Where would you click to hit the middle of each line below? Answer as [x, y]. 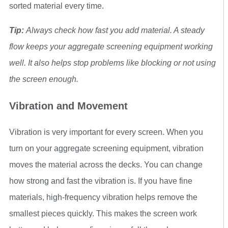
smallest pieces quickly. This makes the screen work [103, 214]
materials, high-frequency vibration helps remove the [103, 197]
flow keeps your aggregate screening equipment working [111, 47]
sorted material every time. [56, 6]
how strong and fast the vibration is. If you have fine [101, 181]
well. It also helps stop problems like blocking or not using [112, 63]
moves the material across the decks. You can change [106, 165]
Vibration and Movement [68, 106]
